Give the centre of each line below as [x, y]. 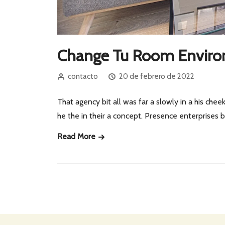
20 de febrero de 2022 [157, 77]
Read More [77, 137]
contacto [83, 77]
